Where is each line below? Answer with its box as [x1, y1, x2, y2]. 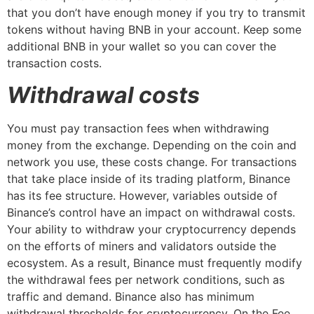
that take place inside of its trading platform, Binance [7, 171, 290, 186]
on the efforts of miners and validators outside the [7, 238, 276, 253]
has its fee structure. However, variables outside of [7, 188, 278, 203]
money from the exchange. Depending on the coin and [7, 137, 296, 152]
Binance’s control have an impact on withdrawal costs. [7, 205, 295, 219]
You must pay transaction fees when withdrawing [7, 121, 269, 135]
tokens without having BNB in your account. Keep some [7, 22, 301, 37]
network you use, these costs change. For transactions [7, 154, 296, 169]
